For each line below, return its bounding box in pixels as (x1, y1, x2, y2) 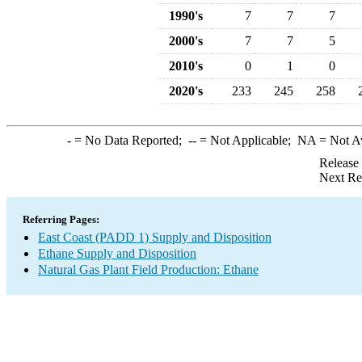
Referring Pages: (23, 213, 99, 225)
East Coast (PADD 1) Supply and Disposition (38, 230, 271, 244)
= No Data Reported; (70, 133, 188, 147)
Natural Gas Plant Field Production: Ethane (38, 263, 259, 276)
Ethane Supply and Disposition (38, 246, 196, 260)
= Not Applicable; (196, 133, 297, 147)
